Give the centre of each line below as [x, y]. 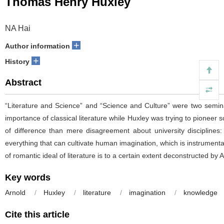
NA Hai [18, 28]
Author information [37, 46]
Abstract [23, 82]
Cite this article [37, 214]
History [17, 61]
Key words [28, 177]
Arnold [16, 192]
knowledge [200, 192]
